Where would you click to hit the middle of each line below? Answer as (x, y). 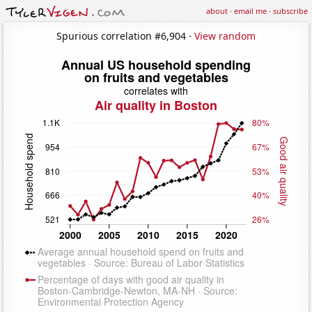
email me (250, 11)
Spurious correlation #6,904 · (125, 36)
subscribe (290, 11)
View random (225, 36)
